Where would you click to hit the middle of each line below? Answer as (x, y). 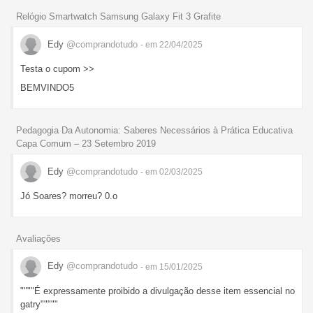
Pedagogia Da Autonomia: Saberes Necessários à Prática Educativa (154, 131)
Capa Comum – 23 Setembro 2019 (86, 144)
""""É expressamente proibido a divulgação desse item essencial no (158, 291)
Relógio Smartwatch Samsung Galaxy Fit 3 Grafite (118, 17)
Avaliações (38, 238)
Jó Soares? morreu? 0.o (69, 196)
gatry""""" (39, 304)
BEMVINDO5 (47, 88)
